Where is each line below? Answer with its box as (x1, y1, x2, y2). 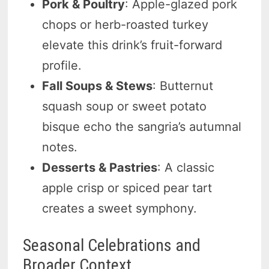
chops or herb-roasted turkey (42, 17, 209, 32)
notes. (42, 140, 78, 155)
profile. (42, 58, 82, 73)
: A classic (157, 160, 215, 175)
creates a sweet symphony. (42, 201, 198, 216)
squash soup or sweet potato (42, 99, 207, 114)
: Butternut (153, 79, 214, 94)
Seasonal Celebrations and (23, 235, 201, 256)
